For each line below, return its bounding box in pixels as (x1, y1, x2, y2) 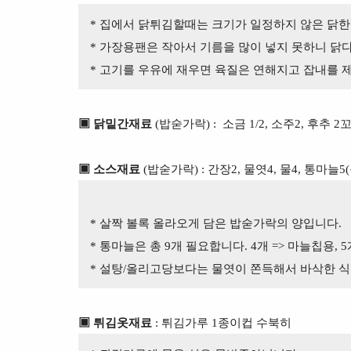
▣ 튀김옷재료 (78, 317, 152, 329)
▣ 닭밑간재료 (78, 118, 155, 130)
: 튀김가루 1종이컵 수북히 (151, 317, 291, 329)
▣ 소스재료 (78, 163, 140, 175)
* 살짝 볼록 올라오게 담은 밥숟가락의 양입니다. (86, 217, 342, 230)
